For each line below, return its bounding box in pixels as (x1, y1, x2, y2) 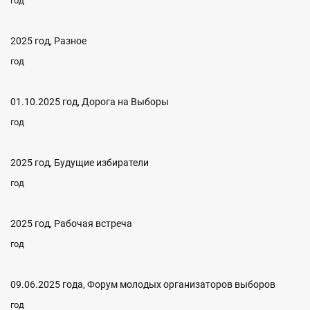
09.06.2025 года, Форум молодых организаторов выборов (10, 279, 275, 290)
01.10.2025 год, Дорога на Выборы (10, 96, 169, 107)
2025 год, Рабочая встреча (10, 218, 132, 229)
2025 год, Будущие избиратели (10, 157, 149, 168)
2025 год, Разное (10, 35, 86, 46)
